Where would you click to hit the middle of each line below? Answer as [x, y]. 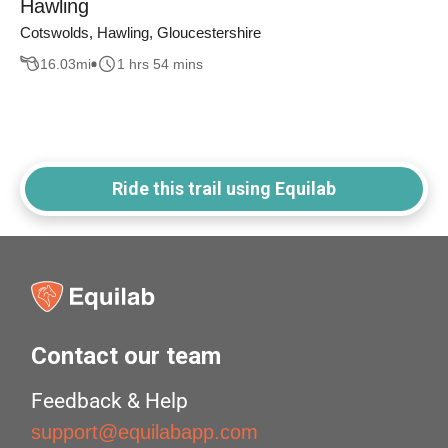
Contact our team [126, 356]
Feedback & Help [110, 401]
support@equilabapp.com [145, 432]
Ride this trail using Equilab [224, 189]
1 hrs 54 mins [160, 63]
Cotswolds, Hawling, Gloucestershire [140, 33]
